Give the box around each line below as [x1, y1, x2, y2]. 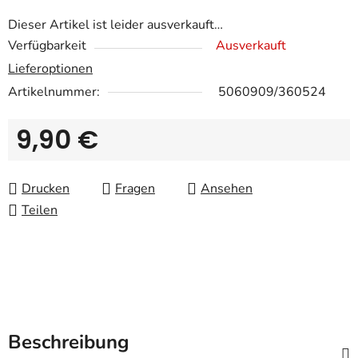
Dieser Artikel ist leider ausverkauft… [8, 16, 223, 34]
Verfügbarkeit [8, 37, 86, 55]
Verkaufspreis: [15, 156, 97, 174]
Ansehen [201, 180, 253, 198]
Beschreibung [8, 329, 129, 356]
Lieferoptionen [8, 60, 93, 78]
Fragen [115, 180, 155, 198]
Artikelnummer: [8, 83, 100, 101]
